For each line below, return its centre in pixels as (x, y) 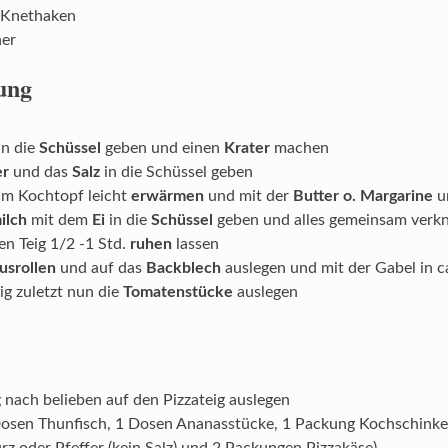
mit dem (59, 220)
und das (40, 172)
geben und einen (162, 148)
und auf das (100, 268)
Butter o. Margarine (362, 196)
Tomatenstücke (177, 292)
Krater (246, 148)
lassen (195, 244)
